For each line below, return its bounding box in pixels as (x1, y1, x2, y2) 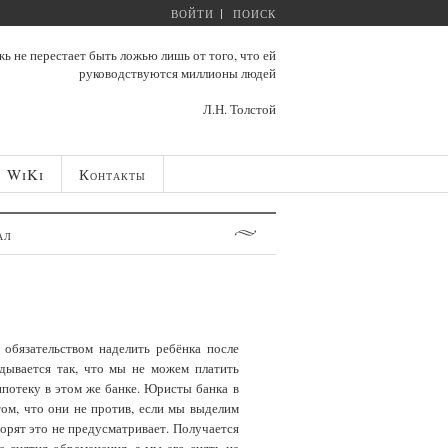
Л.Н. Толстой (203, 100, 276, 118)
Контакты (78, 164, 146, 184)
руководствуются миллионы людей (79, 64, 276, 82)
